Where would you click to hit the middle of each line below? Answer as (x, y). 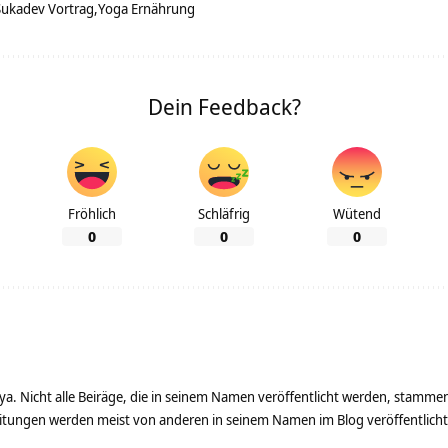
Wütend (356, 214)
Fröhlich (91, 214)
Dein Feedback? (224, 106)
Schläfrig (224, 214)
